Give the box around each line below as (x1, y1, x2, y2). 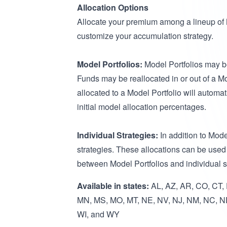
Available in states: (77, 180, 149, 192)
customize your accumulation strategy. (77, 30, 213, 42)
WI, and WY (77, 208, 120, 220)
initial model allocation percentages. (77, 101, 206, 112)
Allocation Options (77, 2, 148, 13)
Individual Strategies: (77, 129, 158, 141)
